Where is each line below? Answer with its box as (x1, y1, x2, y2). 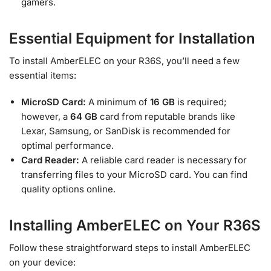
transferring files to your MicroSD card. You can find (21, 168, 247, 180)
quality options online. (21, 183, 116, 195)
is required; (175, 96, 227, 108)
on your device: (9, 256, 76, 268)
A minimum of (86, 96, 150, 108)
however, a (21, 110, 70, 122)
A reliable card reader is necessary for (79, 154, 247, 166)
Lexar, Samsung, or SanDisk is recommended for (21, 125, 230, 137)
